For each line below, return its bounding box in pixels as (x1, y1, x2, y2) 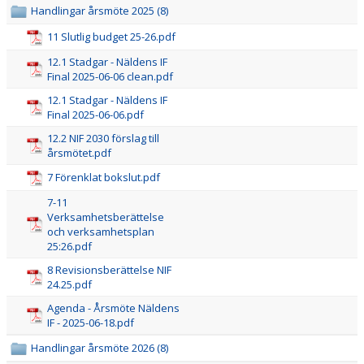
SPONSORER (10, 40, 71, 54)
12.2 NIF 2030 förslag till (47, 131, 159, 145)
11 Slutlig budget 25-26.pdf (47, 29, 175, 44)
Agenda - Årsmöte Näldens (47, 301, 180, 315)
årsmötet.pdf (47, 145, 111, 160)
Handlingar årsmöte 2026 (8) (31, 340, 168, 355)
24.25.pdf (47, 277, 92, 292)
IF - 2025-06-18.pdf (47, 315, 134, 330)
